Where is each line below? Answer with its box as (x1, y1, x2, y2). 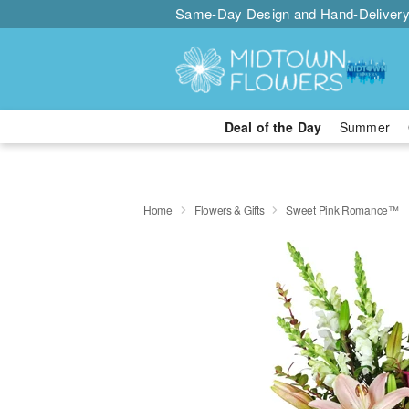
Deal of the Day (224, 118, 321, 136)
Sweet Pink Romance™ (286, 201, 399, 217)
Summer (340, 118, 390, 136)
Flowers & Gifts (194, 201, 265, 217)
